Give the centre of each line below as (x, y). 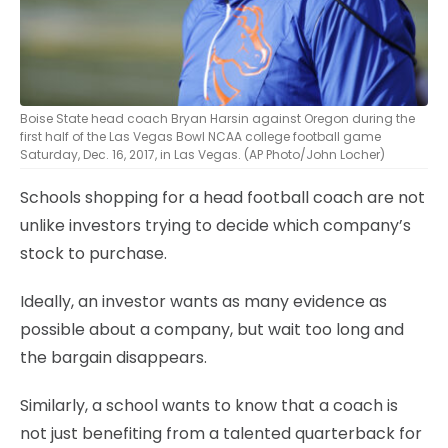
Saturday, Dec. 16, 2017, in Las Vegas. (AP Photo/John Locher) (202, 154)
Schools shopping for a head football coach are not (222, 197)
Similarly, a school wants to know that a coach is (209, 405)
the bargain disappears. (113, 357)
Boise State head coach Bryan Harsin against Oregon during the (217, 118)
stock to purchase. (93, 253)
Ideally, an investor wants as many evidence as (203, 301)
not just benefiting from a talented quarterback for (221, 433)
